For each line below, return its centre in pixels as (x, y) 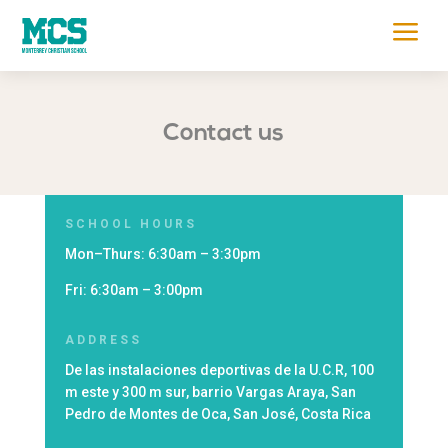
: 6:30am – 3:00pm (142, 290)
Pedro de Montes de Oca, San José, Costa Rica (217, 414)
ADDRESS (103, 340)
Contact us (224, 134)
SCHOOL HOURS (130, 224)
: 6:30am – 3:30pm (200, 254)
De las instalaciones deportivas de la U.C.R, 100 (219, 370)
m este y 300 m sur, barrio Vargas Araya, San (210, 392)
